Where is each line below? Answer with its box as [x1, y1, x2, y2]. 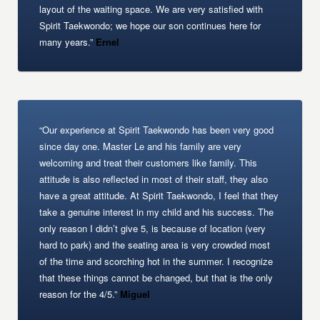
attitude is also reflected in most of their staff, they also [39, 172, 269, 186]
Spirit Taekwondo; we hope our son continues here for [39, 19, 261, 32]
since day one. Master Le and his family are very [39, 139, 242, 153]
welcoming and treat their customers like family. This [39, 156, 258, 169]
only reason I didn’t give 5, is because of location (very [39, 221, 266, 235]
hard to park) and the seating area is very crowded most [39, 238, 271, 251]
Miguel [117, 287, 151, 301]
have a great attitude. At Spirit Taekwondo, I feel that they [39, 189, 279, 202]
